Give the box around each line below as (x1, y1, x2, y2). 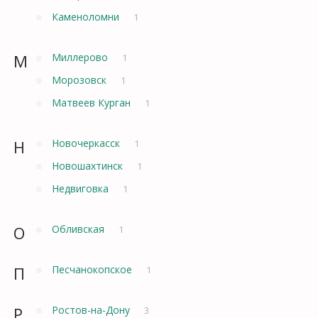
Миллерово (52, 50, 111, 64)
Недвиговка (52, 181, 111, 195)
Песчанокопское (52, 262, 135, 276)
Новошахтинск (52, 158, 126, 172)
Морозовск (52, 72, 109, 87)
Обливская (52, 221, 107, 236)
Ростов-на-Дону (52, 302, 133, 317)
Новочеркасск (52, 136, 123, 150)
